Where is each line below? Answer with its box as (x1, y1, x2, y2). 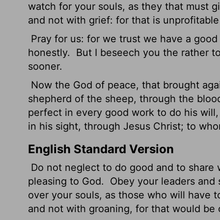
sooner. (28, 60, 62, 72)
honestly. (28, 47, 73, 58)
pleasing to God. (28, 175, 107, 187)
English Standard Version (28, 142, 174, 156)
